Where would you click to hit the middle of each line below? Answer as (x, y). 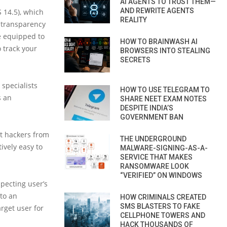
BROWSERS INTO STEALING (165, 50)
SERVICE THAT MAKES (156, 157)
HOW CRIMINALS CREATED (163, 197)
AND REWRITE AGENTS (157, 10)
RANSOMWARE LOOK (155, 166)
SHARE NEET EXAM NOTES (163, 99)
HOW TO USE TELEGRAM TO (165, 89)
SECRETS (135, 60)
